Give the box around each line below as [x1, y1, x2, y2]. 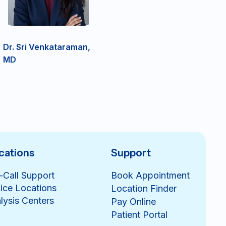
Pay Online [111, 196, 156, 207]
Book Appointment [111, 169, 190, 181]
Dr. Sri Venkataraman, [3, 41, 90, 52]
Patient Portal [111, 209, 168, 220]
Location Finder [111, 183, 177, 194]
